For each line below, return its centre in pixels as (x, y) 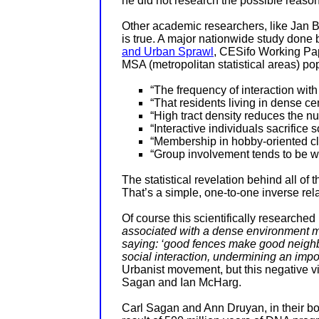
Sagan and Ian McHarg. (182, 283)
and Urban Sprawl (168, 52)
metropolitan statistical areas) (226, 65)
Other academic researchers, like (206, 26)
